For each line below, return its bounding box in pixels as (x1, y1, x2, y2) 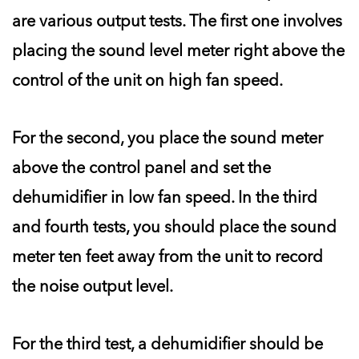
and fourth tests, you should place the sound (12, 214, 337, 239)
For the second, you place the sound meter (12, 125, 323, 150)
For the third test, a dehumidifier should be (12, 331, 323, 356)
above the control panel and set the (12, 155, 271, 179)
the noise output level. (12, 273, 173, 298)
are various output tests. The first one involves (12, 8, 342, 33)
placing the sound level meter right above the (12, 38, 345, 63)
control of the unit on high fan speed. (12, 67, 283, 92)
